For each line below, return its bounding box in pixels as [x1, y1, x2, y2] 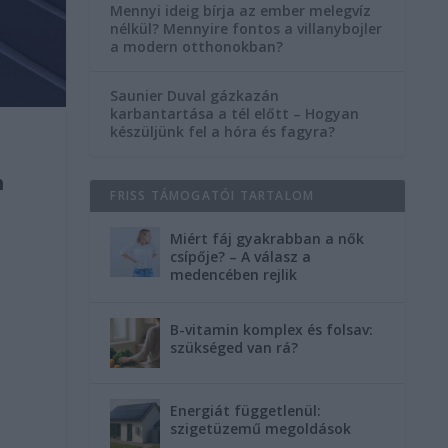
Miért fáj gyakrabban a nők [170, 229, 365, 249]
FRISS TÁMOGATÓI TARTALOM [110, 187, 315, 205]
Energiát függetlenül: [170, 401, 322, 421]
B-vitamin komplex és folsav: [170, 320, 374, 340]
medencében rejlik [170, 265, 298, 285]
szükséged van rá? [170, 338, 299, 358]
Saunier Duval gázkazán [110, 86, 280, 106]
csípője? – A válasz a [170, 247, 312, 267]
